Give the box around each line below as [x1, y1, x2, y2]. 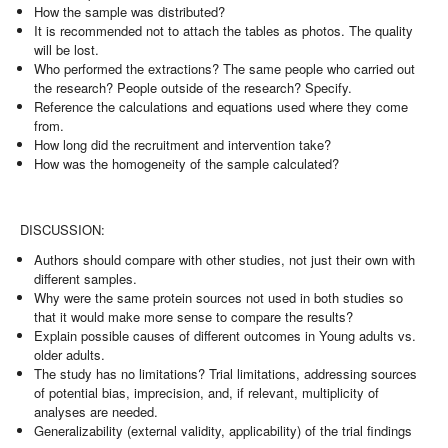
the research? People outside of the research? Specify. [34, 78, 353, 98]
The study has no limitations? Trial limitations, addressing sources [34, 363, 418, 383]
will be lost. [34, 40, 100, 60]
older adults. [34, 344, 106, 364]
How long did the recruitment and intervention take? [34, 135, 332, 155]
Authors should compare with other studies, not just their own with [34, 249, 416, 269]
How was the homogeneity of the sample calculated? [34, 154, 340, 174]
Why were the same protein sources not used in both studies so [34, 287, 404, 307]
